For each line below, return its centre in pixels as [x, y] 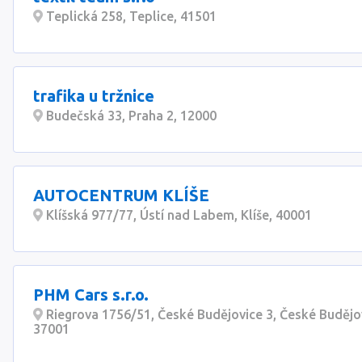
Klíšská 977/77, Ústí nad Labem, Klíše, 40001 [177, 215]
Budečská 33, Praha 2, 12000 [130, 116]
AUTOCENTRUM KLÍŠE [121, 195]
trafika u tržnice [94, 96]
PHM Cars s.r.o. [91, 295]
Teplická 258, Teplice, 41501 [130, 16]
